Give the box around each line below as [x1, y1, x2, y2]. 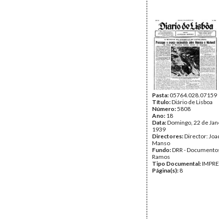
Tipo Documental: [152, 160, 202, 167]
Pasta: [152, 91, 170, 99]
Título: [152, 98, 172, 106]
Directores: [152, 132, 184, 140]
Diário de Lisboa [172, 98, 213, 106]
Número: [152, 105, 177, 112]
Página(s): [152, 167, 179, 174]
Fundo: [152, 146, 172, 153]
